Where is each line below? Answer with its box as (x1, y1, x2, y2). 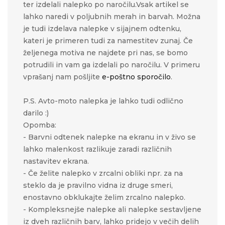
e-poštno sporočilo (102, 72, 171, 82)
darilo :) (23, 108, 49, 118)
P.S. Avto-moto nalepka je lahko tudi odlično (23, 96, 183, 106)
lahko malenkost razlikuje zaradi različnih (23, 145, 172, 154)
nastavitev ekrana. (23, 157, 89, 166)
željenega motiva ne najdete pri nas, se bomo (23, 48, 188, 58)
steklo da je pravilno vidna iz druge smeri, (23, 181, 173, 190)
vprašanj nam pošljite (23, 72, 102, 82)
